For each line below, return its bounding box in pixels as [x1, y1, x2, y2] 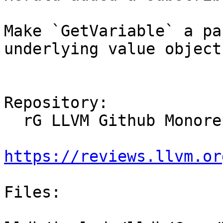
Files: [4, 183, 61, 202]
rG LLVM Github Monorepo [4, 111, 23, 130]
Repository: [4, 94, 108, 112]
